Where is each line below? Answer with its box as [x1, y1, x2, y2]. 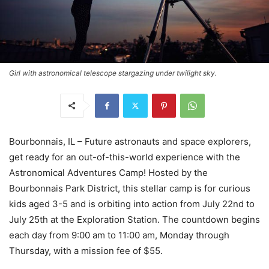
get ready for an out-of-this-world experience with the [9, 151, 240, 163]
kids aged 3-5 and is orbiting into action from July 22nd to [9, 198, 255, 210]
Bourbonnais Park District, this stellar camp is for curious [9, 182, 250, 194]
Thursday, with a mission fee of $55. [9, 244, 163, 256]
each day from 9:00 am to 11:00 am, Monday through [9, 229, 229, 241]
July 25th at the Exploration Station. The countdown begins [9, 213, 260, 225]
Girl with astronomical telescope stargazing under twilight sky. [9, 68, 217, 77]
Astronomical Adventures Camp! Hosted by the [9, 166, 208, 178]
